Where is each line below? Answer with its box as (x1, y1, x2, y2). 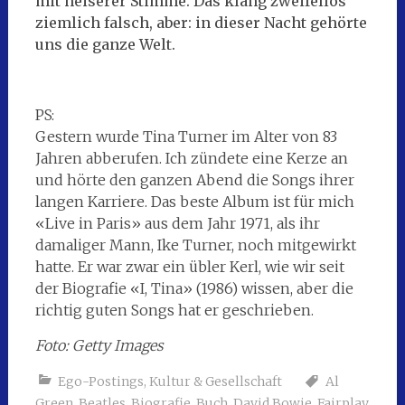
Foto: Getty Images (34, 336, 164, 355)
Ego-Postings (57, 373, 144, 391)
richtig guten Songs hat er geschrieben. (34, 301, 314, 320)
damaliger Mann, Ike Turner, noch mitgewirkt (34, 236, 356, 255)
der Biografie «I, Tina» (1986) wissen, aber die (34, 279, 353, 298)
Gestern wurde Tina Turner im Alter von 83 (34, 127, 337, 146)
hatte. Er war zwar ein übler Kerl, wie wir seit (34, 258, 344, 277)
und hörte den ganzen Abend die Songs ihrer (34, 171, 354, 190)
